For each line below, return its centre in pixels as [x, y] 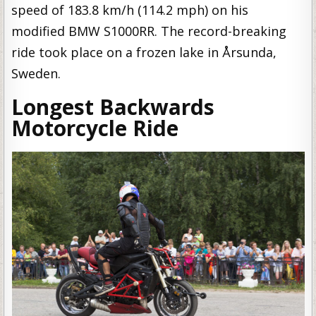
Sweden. [36, 73]
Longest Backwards [113, 107]
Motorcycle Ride [95, 128]
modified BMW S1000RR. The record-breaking [149, 31]
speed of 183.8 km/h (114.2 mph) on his [130, 10]
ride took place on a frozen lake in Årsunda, [144, 52]
